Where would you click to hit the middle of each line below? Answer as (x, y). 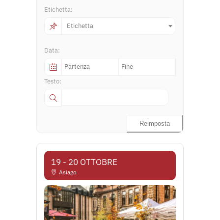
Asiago (68, 172)
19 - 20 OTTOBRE (84, 162)
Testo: (53, 81)
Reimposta (155, 124)
